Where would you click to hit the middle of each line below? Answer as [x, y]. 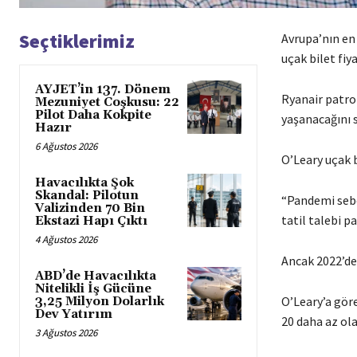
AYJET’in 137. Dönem [103, 89]
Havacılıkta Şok [84, 182]
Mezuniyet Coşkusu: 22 [107, 102]
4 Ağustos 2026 [66, 239]
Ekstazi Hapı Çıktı [91, 221]
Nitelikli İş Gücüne [93, 288]
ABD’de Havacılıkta [96, 276]
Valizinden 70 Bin [90, 208]
